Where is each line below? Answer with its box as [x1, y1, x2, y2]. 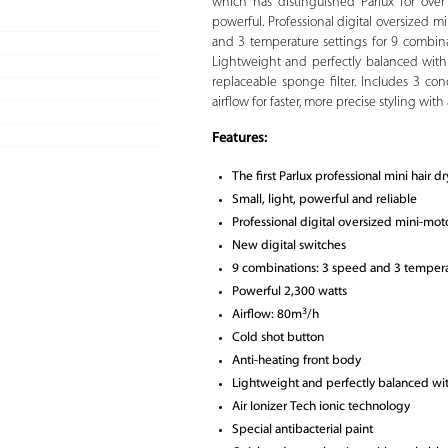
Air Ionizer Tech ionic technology [231, 400, 410, 414]
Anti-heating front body [231, 354, 361, 368]
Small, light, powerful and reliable [231, 193, 417, 207]
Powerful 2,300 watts [231, 285, 347, 299]
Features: [211, 131, 267, 147]
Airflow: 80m [231, 308, 302, 322]
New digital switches [231, 239, 346, 253]
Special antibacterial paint [231, 423, 373, 437]
